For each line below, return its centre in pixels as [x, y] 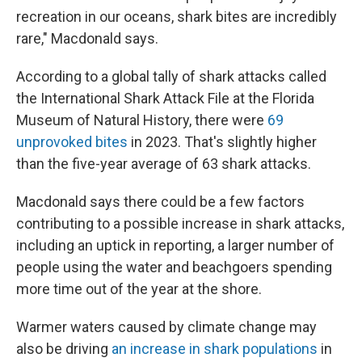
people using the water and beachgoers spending [174, 267]
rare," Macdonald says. [87, 38]
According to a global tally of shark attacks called [171, 76]
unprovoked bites [72, 142]
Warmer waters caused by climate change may [166, 327]
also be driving [64, 349]
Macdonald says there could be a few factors [160, 202]
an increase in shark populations [215, 349]
